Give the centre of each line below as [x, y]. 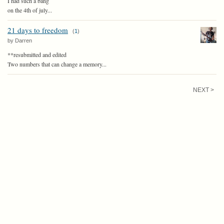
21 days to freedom [38, 30]
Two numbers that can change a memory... [57, 64]
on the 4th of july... [30, 10]
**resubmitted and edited [37, 54]
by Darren [20, 40]
